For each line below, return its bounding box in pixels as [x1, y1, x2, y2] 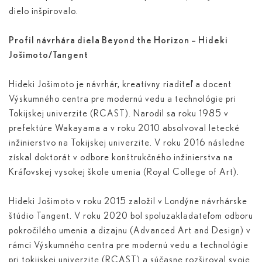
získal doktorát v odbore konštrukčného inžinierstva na [9, 153, 233, 163]
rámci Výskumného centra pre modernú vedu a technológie [9, 240, 249, 250]
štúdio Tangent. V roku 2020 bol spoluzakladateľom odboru [9, 211, 253, 221]
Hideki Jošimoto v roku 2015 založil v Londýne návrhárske [9, 196, 247, 206]
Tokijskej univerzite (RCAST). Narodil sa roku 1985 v [9, 109, 229, 119]
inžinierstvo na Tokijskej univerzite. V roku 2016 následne [9, 138, 245, 148]
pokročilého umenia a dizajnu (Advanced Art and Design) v [9, 226, 251, 236]
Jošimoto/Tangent [9, 50, 88, 60]
